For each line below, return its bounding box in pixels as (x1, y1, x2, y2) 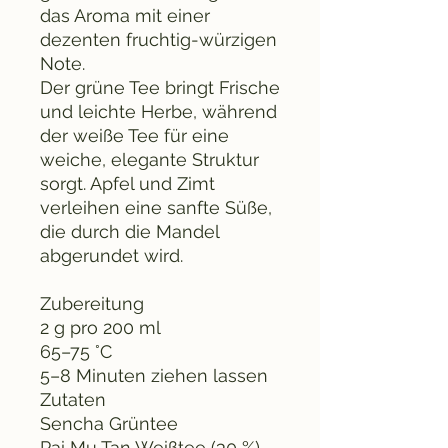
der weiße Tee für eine (40, 124, 229, 146)
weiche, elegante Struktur (40, 148, 259, 170)
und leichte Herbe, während (40, 100, 277, 122)
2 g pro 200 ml (40, 316, 161, 338)
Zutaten (40, 388, 106, 410)
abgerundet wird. (40, 244, 183, 266)
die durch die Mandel (40, 220, 219, 242)
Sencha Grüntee (40, 412, 178, 434)
